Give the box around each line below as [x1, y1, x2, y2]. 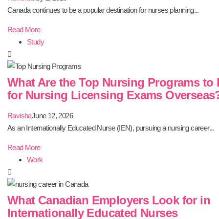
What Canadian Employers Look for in [7, 194, 210, 207]
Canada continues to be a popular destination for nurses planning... [7, 6, 199, 14]
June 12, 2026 [31, 111, 73, 120]
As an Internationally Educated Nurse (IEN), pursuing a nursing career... [7, 124, 214, 132]
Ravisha [7, 111, 32, 120]
